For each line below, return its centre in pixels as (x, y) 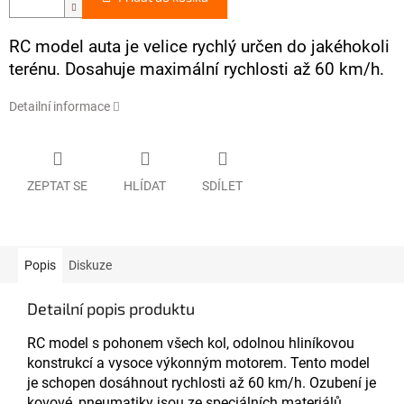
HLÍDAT (145, 185)
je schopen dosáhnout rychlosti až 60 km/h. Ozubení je (202, 382)
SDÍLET (222, 185)
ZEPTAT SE (57, 185)
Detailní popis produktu (111, 308)
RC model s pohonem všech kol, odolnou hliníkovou (191, 343)
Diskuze (90, 265)
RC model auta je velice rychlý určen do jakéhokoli (199, 47)
